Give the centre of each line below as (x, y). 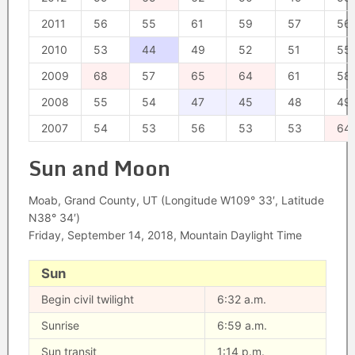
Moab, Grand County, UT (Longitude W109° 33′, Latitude (176, 200)
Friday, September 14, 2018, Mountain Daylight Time (165, 235)
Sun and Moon (99, 168)
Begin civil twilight (87, 299)
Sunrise (60, 325)
